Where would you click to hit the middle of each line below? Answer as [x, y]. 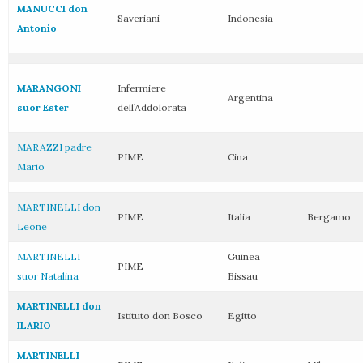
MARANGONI [49, 88]
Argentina [250, 98]
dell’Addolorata [152, 107]
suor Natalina [48, 276]
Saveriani [139, 18]
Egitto [242, 316]
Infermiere [142, 88]
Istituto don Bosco [160, 316]
